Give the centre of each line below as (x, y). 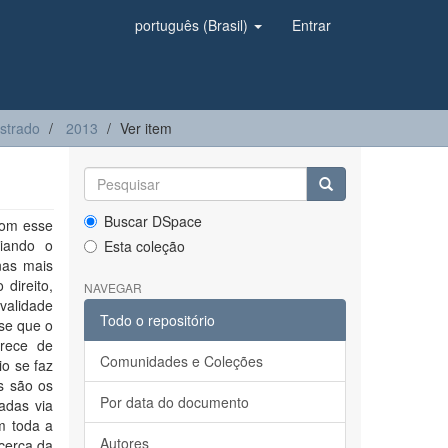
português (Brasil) (193, 25)
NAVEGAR (112, 287)
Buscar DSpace (152, 221)
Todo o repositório (157, 320)
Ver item (146, 128)
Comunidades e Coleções (181, 361)
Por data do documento (174, 402)
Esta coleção (144, 246)
